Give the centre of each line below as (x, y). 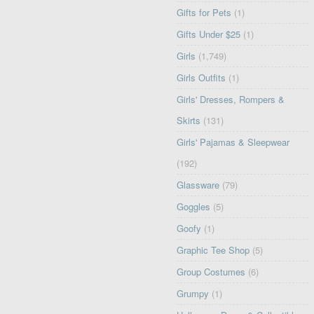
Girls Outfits (202, 78)
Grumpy (193, 294)
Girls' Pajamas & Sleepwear (233, 142)
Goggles (194, 207)
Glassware (198, 185)
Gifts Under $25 (209, 34)
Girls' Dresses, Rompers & (231, 100)
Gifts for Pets (204, 13)
